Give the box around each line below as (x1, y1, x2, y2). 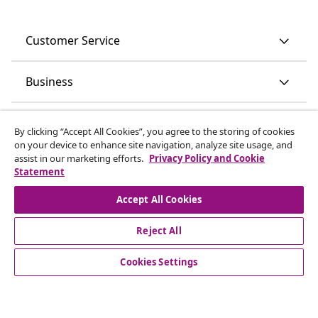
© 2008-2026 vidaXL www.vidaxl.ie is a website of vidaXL (26, 270, 292, 285)
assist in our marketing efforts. (14, 152, 146, 165)
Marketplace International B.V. (87, 285, 231, 300)
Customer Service (26, 32, 120, 48)
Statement (14, 165, 65, 178)
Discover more (26, 155, 104, 172)
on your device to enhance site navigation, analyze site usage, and (14, 138, 292, 151)
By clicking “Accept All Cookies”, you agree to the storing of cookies (14, 125, 295, 138)
